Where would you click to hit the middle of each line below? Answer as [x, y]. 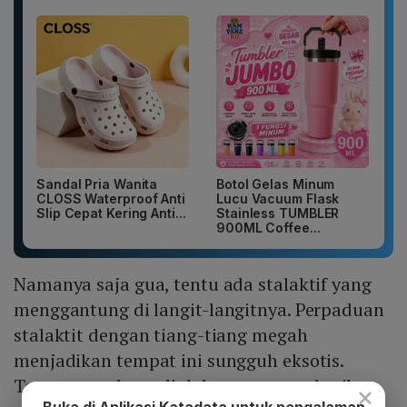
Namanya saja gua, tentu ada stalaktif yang [193, 284]
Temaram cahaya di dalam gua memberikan [196, 386]
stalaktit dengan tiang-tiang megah [161, 335]
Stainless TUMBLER [278, 213]
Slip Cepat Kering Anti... [111, 213]
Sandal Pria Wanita [97, 184]
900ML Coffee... [268, 228]
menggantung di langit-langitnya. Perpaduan [199, 310]
